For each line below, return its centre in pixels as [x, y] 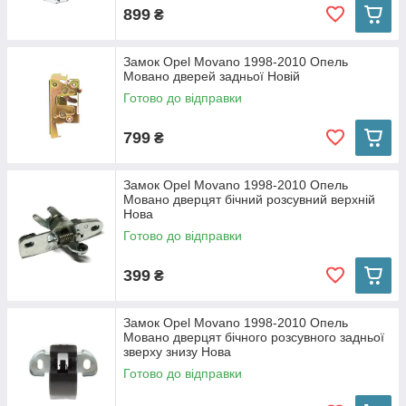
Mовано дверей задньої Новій [212, 76]
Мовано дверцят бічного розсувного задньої [254, 337]
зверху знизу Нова [177, 352]
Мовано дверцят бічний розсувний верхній [249, 199]
